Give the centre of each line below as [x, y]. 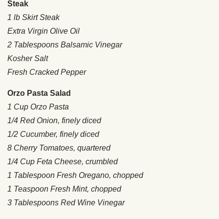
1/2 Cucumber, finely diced [53, 134]
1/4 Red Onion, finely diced [54, 120]
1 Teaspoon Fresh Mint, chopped [64, 189]
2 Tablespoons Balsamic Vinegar [65, 44]
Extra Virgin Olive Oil [44, 31]
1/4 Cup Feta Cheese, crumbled [63, 161]
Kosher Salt [28, 58]
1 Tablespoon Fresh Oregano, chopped [75, 175]
